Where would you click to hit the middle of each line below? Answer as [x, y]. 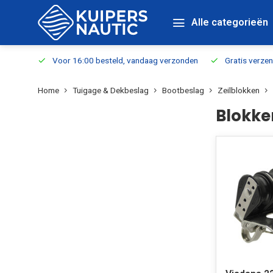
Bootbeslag [183, 90]
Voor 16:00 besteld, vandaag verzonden [125, 60]
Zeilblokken [239, 90]
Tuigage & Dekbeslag [111, 90]
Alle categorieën [230, 22]
